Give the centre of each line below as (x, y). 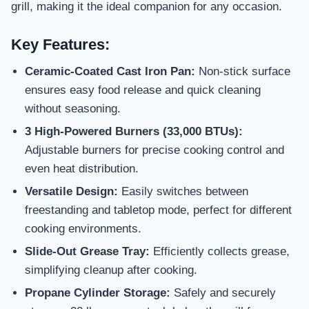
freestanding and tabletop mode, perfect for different (158, 210)
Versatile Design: (71, 192)
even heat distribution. (82, 168)
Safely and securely (223, 293)
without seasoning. (73, 108)
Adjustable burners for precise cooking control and (154, 150)
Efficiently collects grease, (220, 252)
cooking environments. (83, 229)
